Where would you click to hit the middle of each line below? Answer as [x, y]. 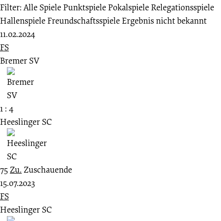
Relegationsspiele [183, 7]
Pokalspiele [129, 7]
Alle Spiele [42, 7]
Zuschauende [48, 170]
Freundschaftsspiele [84, 21]
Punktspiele [85, 7]
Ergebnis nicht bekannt [164, 21]
